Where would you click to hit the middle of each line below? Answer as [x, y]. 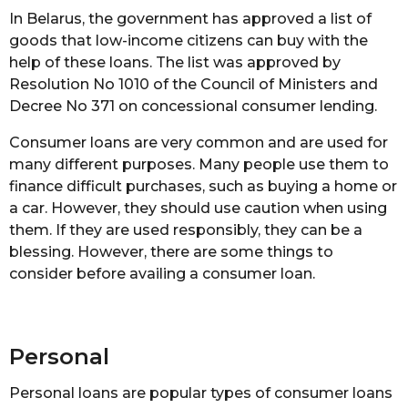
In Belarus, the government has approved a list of [190, 19]
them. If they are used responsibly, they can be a [186, 230]
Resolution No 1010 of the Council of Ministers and [194, 84]
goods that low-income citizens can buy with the [189, 41]
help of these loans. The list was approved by [175, 62]
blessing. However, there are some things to [171, 252]
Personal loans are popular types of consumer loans [201, 393]
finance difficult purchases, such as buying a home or [203, 187]
